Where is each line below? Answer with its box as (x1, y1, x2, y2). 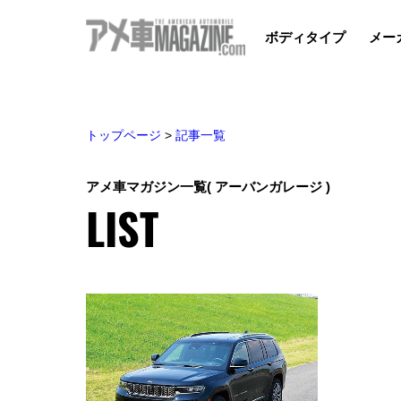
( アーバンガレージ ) (207, 178, 330, 194)
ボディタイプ (265, 29, 346, 45)
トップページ (86, 127, 161, 142)
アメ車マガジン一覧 (86, 178, 207, 194)
